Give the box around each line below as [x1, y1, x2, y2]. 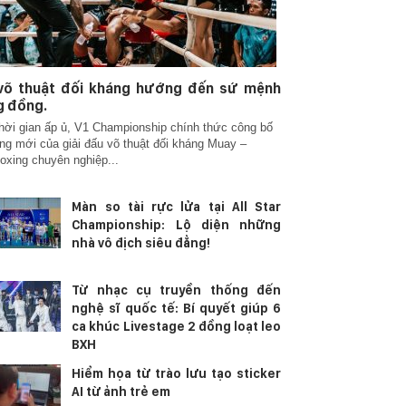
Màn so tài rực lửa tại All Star [72, 199, 281, 214]
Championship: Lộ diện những [72, 217, 281, 232]
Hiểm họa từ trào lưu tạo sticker [72, 366, 281, 381]
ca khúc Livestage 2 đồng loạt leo [72, 319, 281, 333]
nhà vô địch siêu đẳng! [72, 236, 211, 250]
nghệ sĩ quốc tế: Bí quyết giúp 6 [72, 301, 281, 315]
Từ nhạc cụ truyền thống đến [72, 283, 281, 297]
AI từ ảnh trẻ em [72, 384, 171, 399]
